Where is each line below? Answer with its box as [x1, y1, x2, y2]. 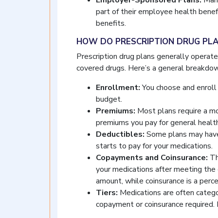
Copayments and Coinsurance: [96, 152, 208, 163]
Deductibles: [96, 129, 145, 140]
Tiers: [96, 187, 118, 198]
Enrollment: [96, 82, 140, 93]
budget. [96, 94, 122, 105]
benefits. [96, 18, 126, 29]
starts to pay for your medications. [96, 141, 213, 151]
